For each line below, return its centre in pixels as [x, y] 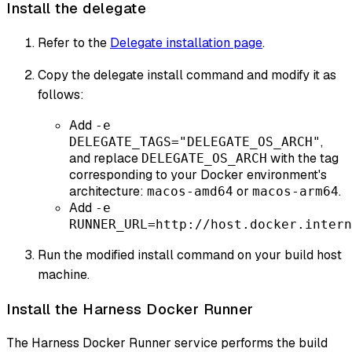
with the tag [303, 158]
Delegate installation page [186, 42]
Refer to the [74, 42]
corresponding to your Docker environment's [198, 174]
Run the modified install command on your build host [190, 255]
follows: [61, 94]
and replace [105, 158]
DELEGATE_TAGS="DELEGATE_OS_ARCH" [195, 141]
